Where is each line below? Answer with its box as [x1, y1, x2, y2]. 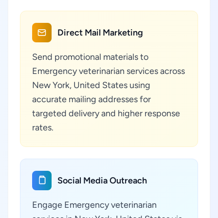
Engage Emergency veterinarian [32, 200, 157, 210]
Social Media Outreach [57, 175, 147, 186]
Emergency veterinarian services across [32, 66, 185, 76]
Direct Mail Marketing [57, 27, 143, 38]
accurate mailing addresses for [32, 94, 151, 105]
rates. [32, 122, 54, 133]
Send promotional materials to [32, 52, 148, 62]
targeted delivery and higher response [32, 108, 180, 119]
